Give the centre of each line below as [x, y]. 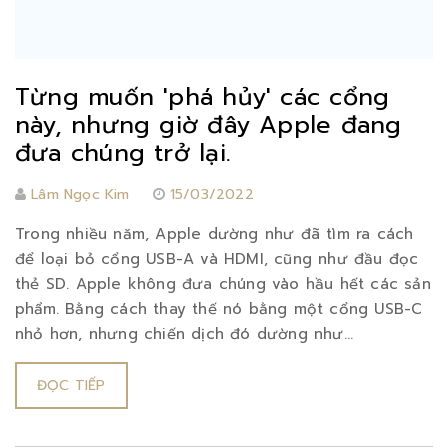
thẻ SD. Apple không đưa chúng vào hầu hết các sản [223, 283]
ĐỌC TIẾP [71, 385]
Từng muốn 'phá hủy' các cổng [202, 96]
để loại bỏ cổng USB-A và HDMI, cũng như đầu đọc [217, 258]
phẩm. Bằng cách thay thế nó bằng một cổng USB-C [219, 308]
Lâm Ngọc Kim [80, 194]
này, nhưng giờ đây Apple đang [208, 124]
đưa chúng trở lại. [123, 152]
